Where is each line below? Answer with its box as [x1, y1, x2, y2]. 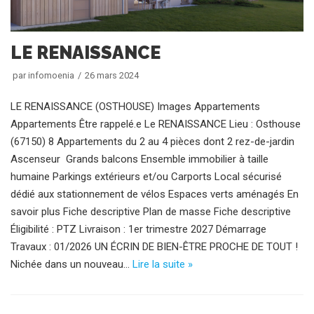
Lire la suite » [132, 257, 193, 271]
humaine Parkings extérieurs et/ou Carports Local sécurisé [11, 170, 282, 183]
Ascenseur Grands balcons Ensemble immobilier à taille [11, 152, 268, 165]
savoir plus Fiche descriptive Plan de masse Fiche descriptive [11, 205, 291, 218]
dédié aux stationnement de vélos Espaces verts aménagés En [11, 187, 299, 200]
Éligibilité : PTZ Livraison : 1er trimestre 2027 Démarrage [11, 222, 266, 235]
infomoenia [28, 69, 74, 81]
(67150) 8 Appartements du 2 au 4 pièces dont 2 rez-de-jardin [11, 135, 294, 148]
